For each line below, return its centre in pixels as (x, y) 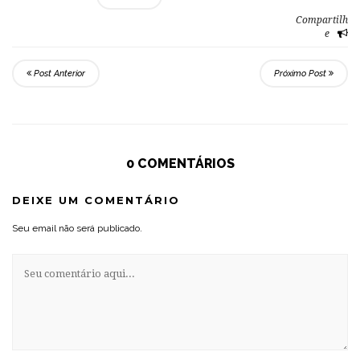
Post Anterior (58, 74)
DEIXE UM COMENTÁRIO (96, 200)
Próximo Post (301, 74)
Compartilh (322, 20)
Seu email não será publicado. (77, 228)
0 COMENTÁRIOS (180, 164)
